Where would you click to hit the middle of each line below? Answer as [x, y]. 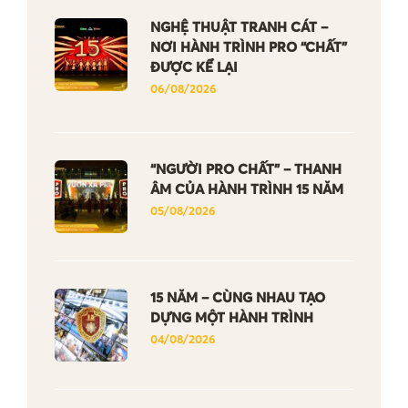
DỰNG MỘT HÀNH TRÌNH [232, 318]
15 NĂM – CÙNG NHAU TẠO [238, 298]
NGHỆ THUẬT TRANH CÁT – [239, 27]
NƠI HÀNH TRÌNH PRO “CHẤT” [249, 47]
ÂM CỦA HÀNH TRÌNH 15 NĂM [247, 189]
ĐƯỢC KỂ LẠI [194, 67]
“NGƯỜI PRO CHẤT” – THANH [246, 169]
